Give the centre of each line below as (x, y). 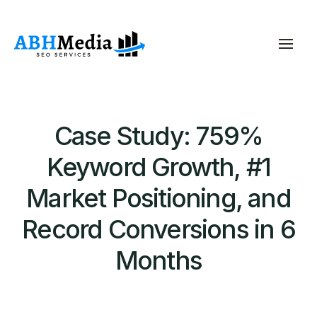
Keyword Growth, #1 (158, 167)
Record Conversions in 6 (158, 229)
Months (158, 260)
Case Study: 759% (158, 136)
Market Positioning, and (158, 198)
